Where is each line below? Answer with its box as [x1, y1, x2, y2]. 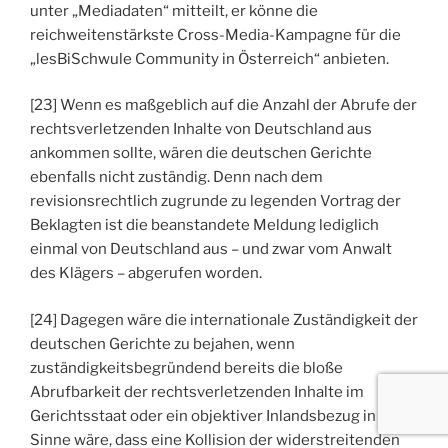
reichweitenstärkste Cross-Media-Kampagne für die [30, 25, 401, 44]
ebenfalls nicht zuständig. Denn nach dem [30, 168, 323, 187]
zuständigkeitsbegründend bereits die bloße [30, 358, 343, 377]
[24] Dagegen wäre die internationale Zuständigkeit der [30, 310, 418, 329]
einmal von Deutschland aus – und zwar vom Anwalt [30, 240, 392, 259]
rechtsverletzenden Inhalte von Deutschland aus [30, 120, 372, 139]
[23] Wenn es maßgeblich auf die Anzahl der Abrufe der [30, 96, 417, 115]
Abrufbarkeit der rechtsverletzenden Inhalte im [30, 382, 364, 401]
